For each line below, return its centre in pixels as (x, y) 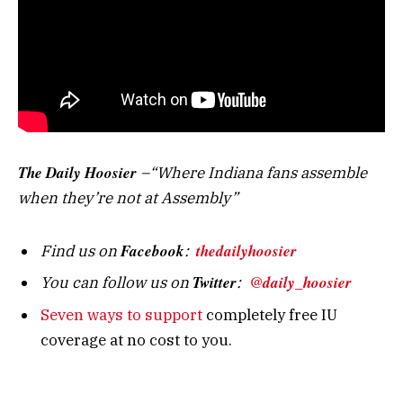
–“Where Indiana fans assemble (252, 172)
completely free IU (270, 314)
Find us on (81, 251)
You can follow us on (116, 283)
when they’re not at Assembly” (128, 197)
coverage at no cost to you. (136, 340)
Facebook (152, 251)
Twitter (215, 283)
